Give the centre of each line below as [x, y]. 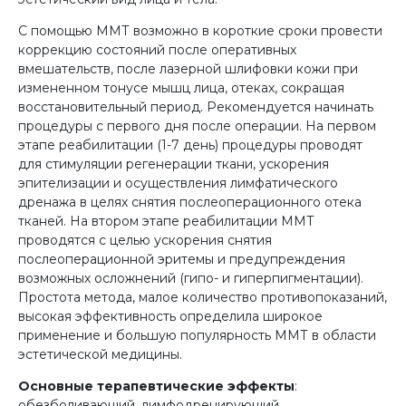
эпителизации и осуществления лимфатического [178, 183]
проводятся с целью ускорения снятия [145, 240]
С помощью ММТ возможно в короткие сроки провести [200, 30]
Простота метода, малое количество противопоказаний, [203, 297]
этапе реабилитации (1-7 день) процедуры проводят [190, 145]
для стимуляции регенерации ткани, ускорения [174, 164]
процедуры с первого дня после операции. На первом [197, 126]
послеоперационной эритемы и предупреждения [182, 259]
